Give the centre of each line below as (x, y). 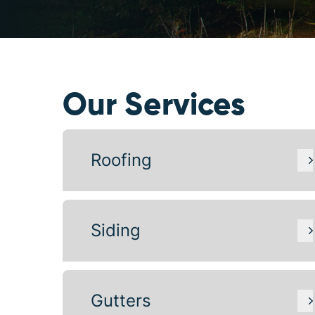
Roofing (121, 160)
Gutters (121, 301)
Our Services (154, 106)
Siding (115, 230)
